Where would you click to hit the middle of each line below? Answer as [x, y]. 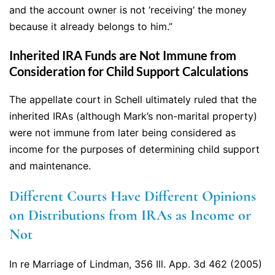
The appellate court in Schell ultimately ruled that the [133, 100]
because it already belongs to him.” [91, 27]
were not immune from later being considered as [122, 133]
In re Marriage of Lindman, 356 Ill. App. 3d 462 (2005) [136, 264]
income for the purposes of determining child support [134, 149]
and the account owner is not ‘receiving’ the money [128, 10]
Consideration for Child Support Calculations [129, 72]
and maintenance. [50, 166]
